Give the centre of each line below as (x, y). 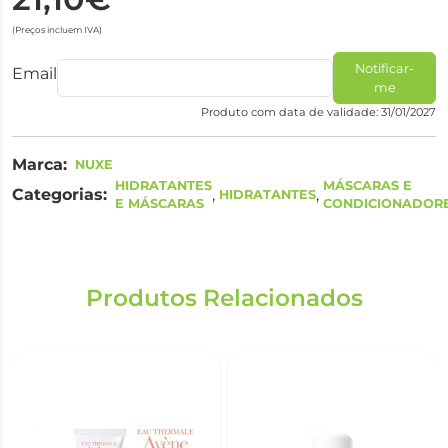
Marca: (39, 164)
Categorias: (59, 194)
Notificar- (385, 68)
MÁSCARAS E (367, 185)
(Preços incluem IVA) (57, 29)
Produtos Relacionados (224, 298)
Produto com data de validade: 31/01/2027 (318, 112)
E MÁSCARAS (159, 203)
